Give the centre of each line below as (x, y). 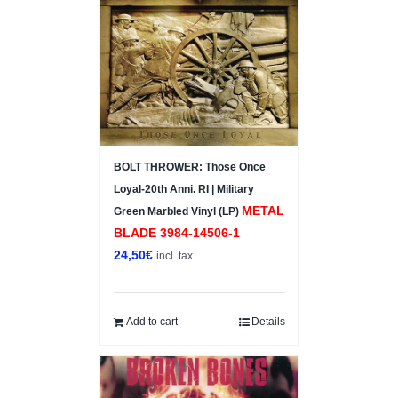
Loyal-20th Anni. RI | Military (183, 189)
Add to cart (151, 321)
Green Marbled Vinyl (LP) (177, 211)
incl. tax (174, 255)
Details (268, 321)
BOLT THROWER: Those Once (189, 167)
